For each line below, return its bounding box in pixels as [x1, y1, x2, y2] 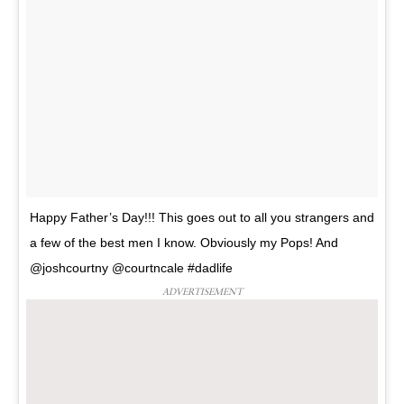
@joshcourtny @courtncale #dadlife [30, 261, 233, 275]
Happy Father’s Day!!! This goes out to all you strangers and [30, 210, 374, 225]
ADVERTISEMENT [161, 286, 243, 298]
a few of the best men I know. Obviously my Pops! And [30, 235, 338, 250]
